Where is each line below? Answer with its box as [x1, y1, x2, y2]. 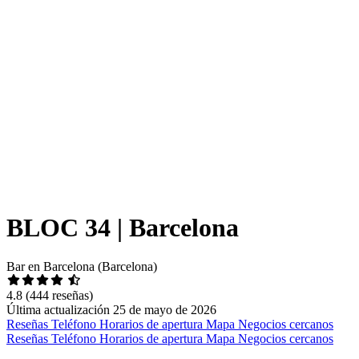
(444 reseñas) [26, 288, 93, 303]
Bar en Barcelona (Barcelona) [6, 260, 157, 274]
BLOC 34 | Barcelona [6, 212, 239, 242]
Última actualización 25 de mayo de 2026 [6, 303, 216, 317]
